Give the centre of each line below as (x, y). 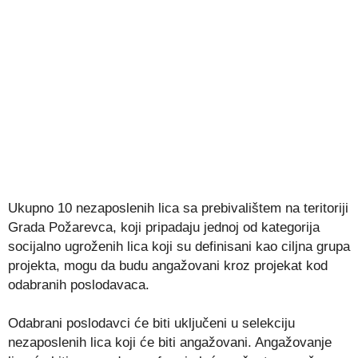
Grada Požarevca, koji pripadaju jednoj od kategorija (164, 227)
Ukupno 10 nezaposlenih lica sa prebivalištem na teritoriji (178, 208)
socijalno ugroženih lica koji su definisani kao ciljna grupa (179, 246)
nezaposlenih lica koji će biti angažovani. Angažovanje (170, 342)
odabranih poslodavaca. (79, 284)
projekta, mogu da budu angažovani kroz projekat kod (168, 265)
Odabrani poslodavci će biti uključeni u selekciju (151, 323)
